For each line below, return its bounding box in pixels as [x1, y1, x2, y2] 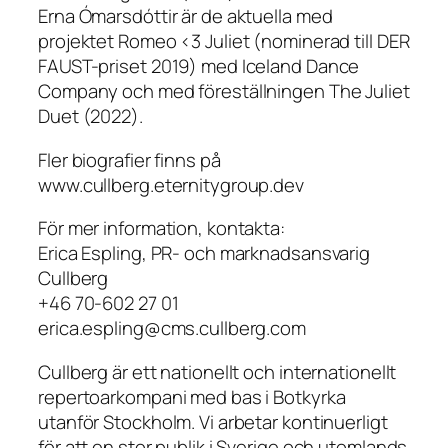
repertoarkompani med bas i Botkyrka [38, 383, 346, 410]
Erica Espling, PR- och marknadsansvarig [38, 240, 371, 267]
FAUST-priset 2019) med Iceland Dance [38, 53, 360, 80]
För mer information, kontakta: [38, 215, 285, 242]
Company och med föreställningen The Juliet [38, 78, 410, 105]
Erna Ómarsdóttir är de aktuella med [38, 3, 333, 30]
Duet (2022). [38, 103, 143, 130]
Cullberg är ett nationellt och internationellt [38, 358, 397, 385]
